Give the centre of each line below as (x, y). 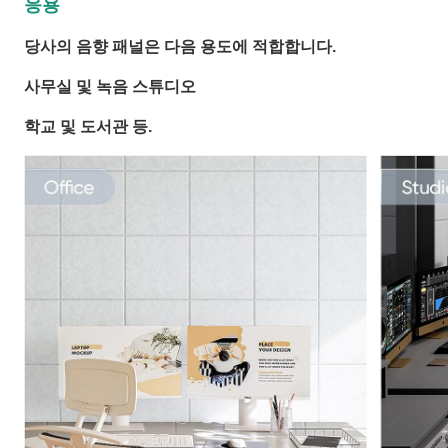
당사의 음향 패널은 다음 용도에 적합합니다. (180, 46)
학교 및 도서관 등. (88, 126)
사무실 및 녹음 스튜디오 (110, 86)
